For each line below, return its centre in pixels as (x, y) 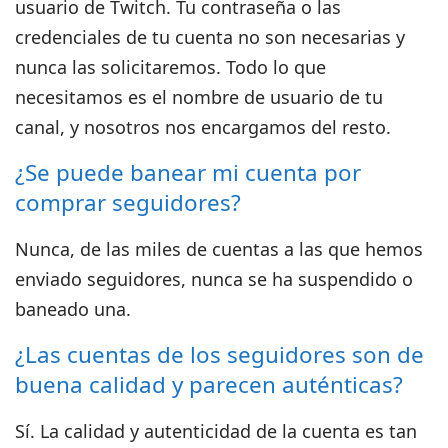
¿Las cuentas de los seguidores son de (219, 355)
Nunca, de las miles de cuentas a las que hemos (219, 249)
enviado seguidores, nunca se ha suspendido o (214, 279)
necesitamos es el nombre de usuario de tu (199, 97)
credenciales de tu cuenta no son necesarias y (210, 37)
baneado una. (73, 309)
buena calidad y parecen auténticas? (209, 385)
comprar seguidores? (128, 203)
